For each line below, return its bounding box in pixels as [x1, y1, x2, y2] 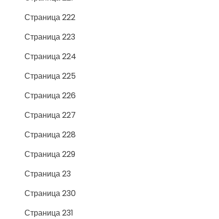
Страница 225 [24, 70, 76, 82]
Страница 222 [24, 11, 75, 23]
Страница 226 [24, 89, 76, 101]
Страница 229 [24, 148, 75, 160]
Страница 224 [24, 50, 76, 62]
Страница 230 [24, 187, 76, 199]
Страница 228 [24, 129, 76, 140]
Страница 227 [24, 109, 76, 121]
